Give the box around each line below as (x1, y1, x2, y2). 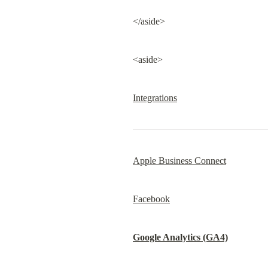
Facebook (133, 194, 170, 204)
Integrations (133, 93, 177, 103)
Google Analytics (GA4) (133, 232, 228, 242)
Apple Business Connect (133, 156, 226, 166)
